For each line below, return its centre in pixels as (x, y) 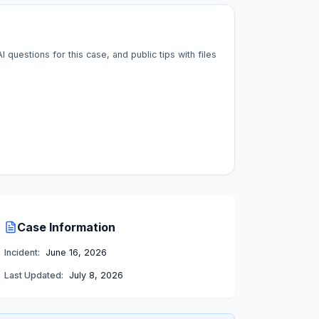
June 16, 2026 (76, 253)
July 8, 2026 (96, 276)
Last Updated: (34, 276)
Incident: (22, 253)
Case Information (67, 227)
